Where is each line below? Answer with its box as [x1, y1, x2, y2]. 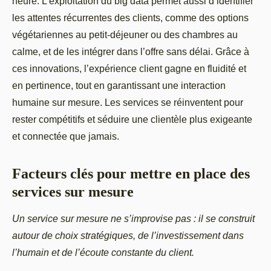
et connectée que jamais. [12, 131, 119, 142]
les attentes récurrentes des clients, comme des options [12, 12, 249, 23]
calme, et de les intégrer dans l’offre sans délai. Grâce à [12, 46, 249, 57]
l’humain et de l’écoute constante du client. [12, 247, 194, 258]
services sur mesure [12, 183, 134, 200]
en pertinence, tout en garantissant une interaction [12, 80, 226, 91]
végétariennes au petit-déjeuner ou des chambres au [12, 29, 238, 40]
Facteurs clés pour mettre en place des [12, 165, 250, 181]
